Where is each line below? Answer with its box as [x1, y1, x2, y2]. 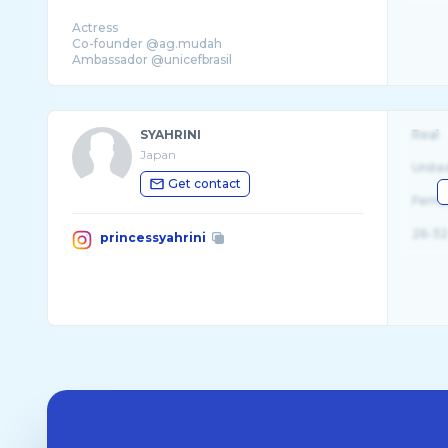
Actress [71, 20, 118, 35]
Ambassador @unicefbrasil [71, 52, 232, 67]
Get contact [167, 176, 241, 191]
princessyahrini [99, 230, 206, 245]
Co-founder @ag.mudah [71, 36, 222, 51]
